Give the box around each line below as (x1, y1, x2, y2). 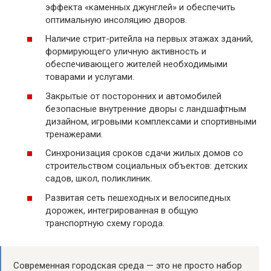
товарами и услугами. (45, 71, 134, 83)
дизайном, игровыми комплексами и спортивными (45, 116, 256, 127)
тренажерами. (45, 128, 103, 140)
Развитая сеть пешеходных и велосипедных (45, 192, 230, 203)
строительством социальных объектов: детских (45, 160, 247, 172)
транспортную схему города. (45, 217, 165, 229)
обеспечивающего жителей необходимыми (45, 59, 227, 70)
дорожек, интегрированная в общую (45, 204, 198, 216)
